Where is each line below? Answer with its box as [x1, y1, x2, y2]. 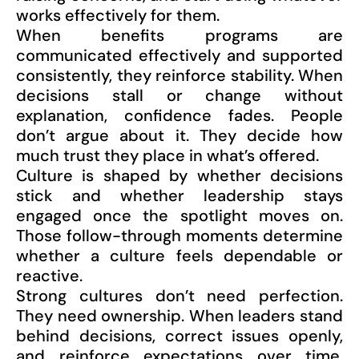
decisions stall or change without [16, 85, 343, 107]
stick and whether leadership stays [16, 185, 343, 207]
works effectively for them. [16, 5, 220, 26]
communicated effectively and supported [16, 45, 343, 67]
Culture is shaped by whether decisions [16, 165, 343, 187]
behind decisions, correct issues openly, [16, 325, 343, 347]
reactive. [16, 265, 83, 287]
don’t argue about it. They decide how [16, 125, 343, 147]
